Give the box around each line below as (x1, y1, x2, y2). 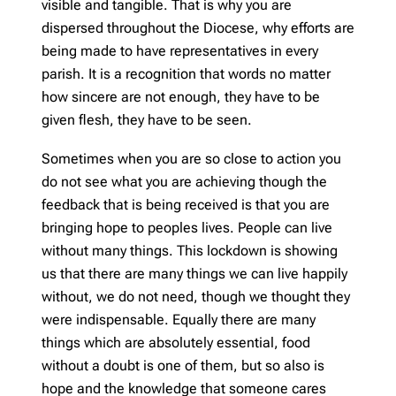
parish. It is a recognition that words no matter (42, 65, 331, 82)
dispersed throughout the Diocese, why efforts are (42, 19, 354, 36)
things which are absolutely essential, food (42, 333, 310, 351)
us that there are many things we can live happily (42, 264, 347, 282)
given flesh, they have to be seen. (42, 110, 252, 128)
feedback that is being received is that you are (42, 195, 330, 213)
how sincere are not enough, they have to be (42, 88, 320, 105)
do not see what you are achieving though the (42, 172, 327, 190)
